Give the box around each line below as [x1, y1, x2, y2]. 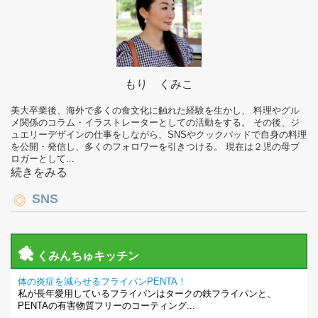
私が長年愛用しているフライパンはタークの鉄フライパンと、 [18, 288, 276, 300]
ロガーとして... [11, 153, 75, 165]
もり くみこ [125, 78, 193, 91]
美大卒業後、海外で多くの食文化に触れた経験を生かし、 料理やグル [11, 105, 300, 116]
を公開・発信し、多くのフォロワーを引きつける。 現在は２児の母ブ [11, 141, 300, 153]
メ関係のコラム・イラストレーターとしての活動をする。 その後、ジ [11, 117, 300, 128]
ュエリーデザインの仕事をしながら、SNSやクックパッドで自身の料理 [11, 129, 307, 141]
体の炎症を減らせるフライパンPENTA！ [18, 276, 187, 287]
